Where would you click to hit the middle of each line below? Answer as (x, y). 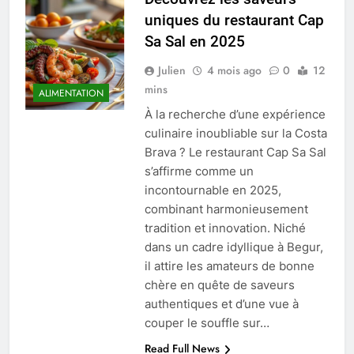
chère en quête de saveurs (219, 285)
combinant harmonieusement (226, 209)
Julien (171, 71)
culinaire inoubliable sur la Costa (235, 134)
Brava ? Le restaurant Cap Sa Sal (235, 153)
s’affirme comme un (199, 171)
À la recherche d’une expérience (235, 115)
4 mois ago (234, 71)
